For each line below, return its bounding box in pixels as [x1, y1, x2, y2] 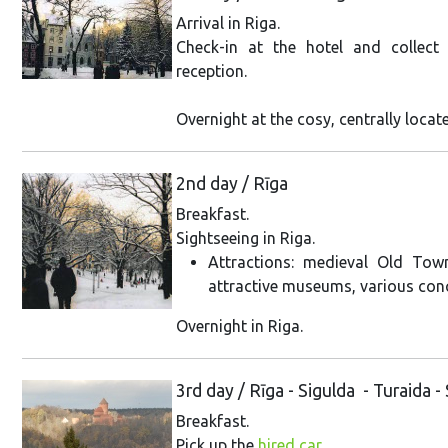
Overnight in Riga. [176, 316, 303, 335]
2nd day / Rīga [176, 173, 288, 193]
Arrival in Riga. [176, 13, 280, 32]
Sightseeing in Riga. [176, 228, 315, 247]
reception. [176, 61, 247, 80]
